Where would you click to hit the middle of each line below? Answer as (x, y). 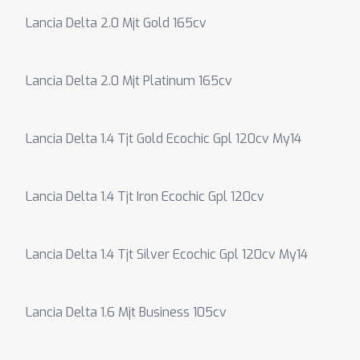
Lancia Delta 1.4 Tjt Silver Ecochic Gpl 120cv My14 (167, 254)
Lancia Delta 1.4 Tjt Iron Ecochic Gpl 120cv (145, 196)
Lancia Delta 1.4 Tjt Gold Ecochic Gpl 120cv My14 (164, 139)
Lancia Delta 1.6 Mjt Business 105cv (126, 312)
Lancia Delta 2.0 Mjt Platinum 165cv (129, 81)
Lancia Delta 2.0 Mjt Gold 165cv (116, 23)
